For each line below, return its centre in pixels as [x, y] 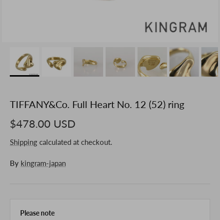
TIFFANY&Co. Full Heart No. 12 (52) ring [97, 104]
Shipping [24, 142]
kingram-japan [43, 163]
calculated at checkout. [75, 142]
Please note [37, 213]
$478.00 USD [43, 124]
